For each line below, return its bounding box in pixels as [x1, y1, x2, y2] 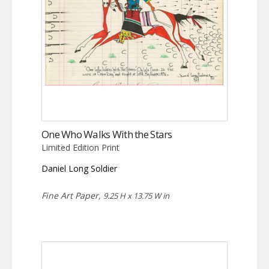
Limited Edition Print [41, 142, 119, 154]
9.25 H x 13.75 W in [103, 190, 169, 202]
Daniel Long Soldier [41, 163, 117, 175]
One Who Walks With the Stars [41, 127, 172, 142]
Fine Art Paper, [41, 190, 103, 202]
